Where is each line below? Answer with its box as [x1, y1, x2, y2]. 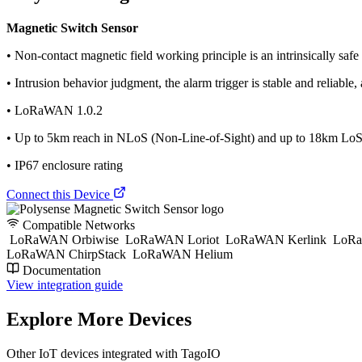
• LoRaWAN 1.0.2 [6, 103, 103, 117]
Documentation [19, 263, 101, 277]
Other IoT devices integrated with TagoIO [6, 346, 221, 360]
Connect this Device [6, 187, 113, 201]
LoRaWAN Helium [129, 246, 233, 261]
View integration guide [6, 277, 123, 292]
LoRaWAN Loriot [122, 232, 222, 246]
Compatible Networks [19, 217, 135, 232]
